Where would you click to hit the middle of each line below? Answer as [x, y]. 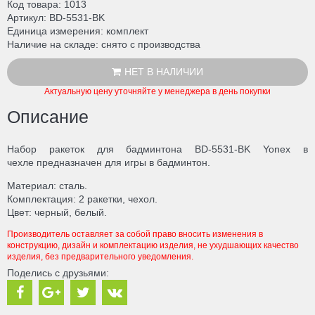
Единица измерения [54, 31]
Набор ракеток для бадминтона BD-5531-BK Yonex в [157, 149]
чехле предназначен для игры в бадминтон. [110, 163]
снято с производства [151, 44]
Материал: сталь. [47, 186]
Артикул [25, 17]
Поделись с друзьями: [58, 273]
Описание [48, 117]
